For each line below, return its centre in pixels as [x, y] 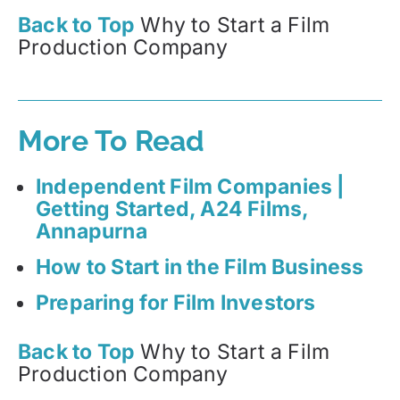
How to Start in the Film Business [200, 267]
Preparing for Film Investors [176, 302]
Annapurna [92, 231]
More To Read [112, 141]
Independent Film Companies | [191, 186]
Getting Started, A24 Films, [172, 208]
